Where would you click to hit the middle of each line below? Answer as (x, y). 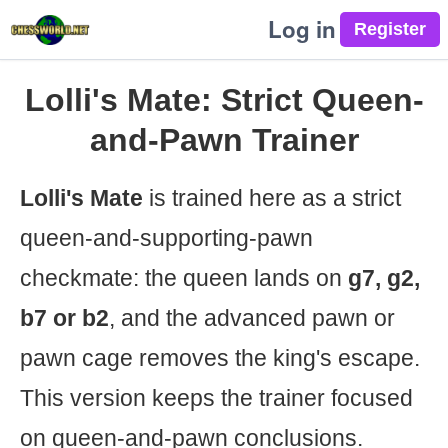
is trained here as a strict (272, 198)
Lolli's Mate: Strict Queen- (224, 100)
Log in (302, 29)
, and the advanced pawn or (252, 318)
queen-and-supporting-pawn (166, 238)
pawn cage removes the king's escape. (220, 358)
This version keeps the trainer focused (216, 398)
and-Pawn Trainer (224, 140)
